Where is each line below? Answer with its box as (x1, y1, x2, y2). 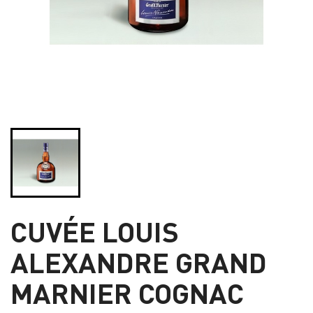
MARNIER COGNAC (10, 274, 244, 310)
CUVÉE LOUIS (10, 212, 179, 249)
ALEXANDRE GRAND (10, 243, 267, 279)
